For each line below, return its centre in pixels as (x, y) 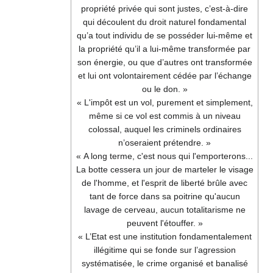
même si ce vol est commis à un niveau (165, 116)
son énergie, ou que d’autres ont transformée (165, 62)
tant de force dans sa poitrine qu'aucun (165, 197)
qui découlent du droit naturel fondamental (165, 22)
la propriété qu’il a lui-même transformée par (165, 49)
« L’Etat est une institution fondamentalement (165, 237)
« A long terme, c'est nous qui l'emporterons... (165, 156)
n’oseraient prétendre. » (165, 143)
